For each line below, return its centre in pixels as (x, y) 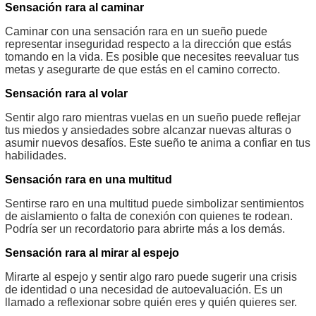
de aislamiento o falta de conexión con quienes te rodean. (149, 216)
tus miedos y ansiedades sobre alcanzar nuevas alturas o (148, 130)
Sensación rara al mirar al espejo (92, 253)
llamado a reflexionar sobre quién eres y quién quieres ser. (151, 302)
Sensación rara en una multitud (89, 179)
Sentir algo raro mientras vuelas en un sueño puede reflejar (153, 117)
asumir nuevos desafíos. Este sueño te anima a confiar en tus (158, 142)
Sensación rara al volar (66, 93)
